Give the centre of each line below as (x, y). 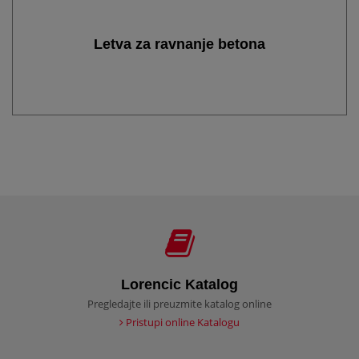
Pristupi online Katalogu (182, 323)
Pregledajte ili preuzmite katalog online (179, 304)
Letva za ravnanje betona (179, 44)
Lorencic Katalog (179, 284)
